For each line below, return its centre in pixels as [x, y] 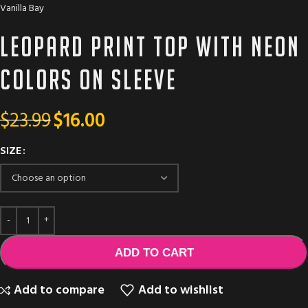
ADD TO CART [154, 253]
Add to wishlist [180, 290]
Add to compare [59, 290]
